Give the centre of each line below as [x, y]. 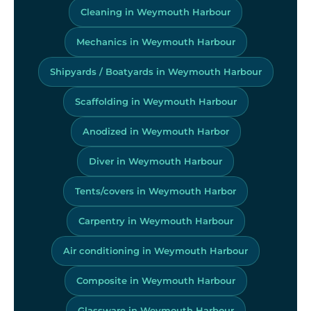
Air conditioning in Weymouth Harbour [155, 250]
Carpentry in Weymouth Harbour [155, 220]
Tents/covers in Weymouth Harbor [155, 191]
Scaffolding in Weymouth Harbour [155, 101]
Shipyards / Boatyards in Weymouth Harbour [155, 71]
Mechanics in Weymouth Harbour [155, 41]
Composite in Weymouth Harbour [155, 280]
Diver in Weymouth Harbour [155, 161]
